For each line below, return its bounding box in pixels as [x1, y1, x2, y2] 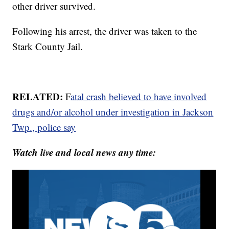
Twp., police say [12, 121, 76, 134]
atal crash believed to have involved [71, 90, 207, 103]
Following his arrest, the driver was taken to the [12, 25, 197, 38]
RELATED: [12, 89, 66, 104]
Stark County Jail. [12, 40, 83, 53]
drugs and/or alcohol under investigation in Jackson [12, 105, 214, 119]
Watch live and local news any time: [12, 145, 156, 159]
